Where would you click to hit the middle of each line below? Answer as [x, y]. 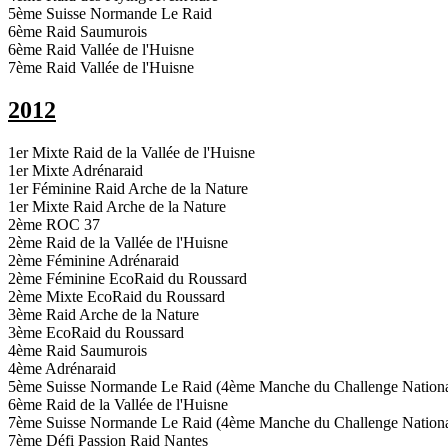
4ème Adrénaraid [62, 369]
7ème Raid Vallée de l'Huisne [101, 68]
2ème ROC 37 [54, 225]
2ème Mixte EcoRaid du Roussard [116, 297]
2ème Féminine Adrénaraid [93, 261]
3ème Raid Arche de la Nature [103, 315]
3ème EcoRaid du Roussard [96, 333]
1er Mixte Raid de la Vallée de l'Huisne [131, 153]
